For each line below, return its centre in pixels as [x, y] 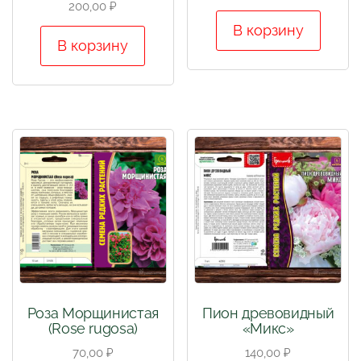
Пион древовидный [268, 313]
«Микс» [268, 328]
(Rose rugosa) [93, 328]
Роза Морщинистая [93, 313]
